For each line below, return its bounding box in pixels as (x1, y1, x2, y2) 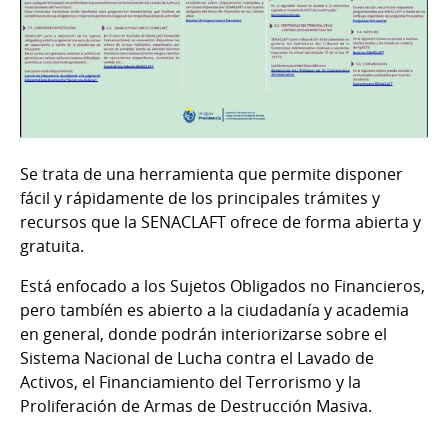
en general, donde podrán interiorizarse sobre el (20, 322, 387, 345)
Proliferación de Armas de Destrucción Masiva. (20, 394, 372, 417)
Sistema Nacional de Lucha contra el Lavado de (20, 346, 374, 369)
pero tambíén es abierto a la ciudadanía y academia (20, 298, 409, 321)
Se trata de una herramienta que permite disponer (20, 162, 403, 185)
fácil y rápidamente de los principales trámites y (20, 186, 380, 209)
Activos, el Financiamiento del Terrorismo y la (20, 370, 361, 393)
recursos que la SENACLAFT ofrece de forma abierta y (20, 210, 421, 233)
